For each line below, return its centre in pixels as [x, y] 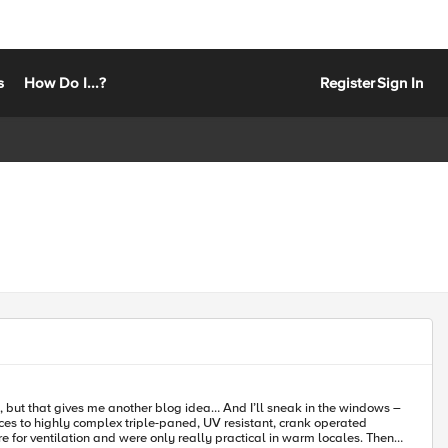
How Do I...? [65, 82]
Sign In [400, 82]
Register [347, 82]
